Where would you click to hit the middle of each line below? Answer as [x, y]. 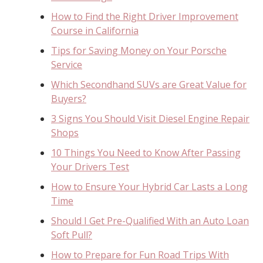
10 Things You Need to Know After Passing [146, 152]
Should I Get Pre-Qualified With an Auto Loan [150, 220]
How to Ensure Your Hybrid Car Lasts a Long [149, 186]
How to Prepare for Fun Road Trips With [140, 254]
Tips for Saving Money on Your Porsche [139, 50]
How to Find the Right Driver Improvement [145, 16]
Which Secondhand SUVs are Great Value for [149, 84]
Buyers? [69, 98]
